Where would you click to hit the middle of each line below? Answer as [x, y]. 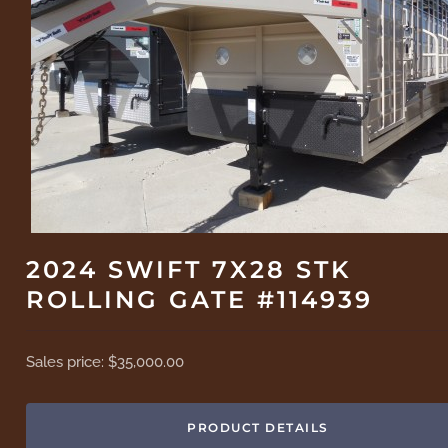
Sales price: [67, 362]
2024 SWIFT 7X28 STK [189, 270]
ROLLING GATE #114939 [200, 300]
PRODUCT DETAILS [258, 428]
